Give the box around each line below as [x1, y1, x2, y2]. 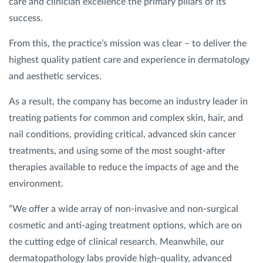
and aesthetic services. [9, 72, 106, 81]
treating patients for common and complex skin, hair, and [9, 113, 243, 123]
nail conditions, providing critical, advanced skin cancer [9, 130, 236, 139]
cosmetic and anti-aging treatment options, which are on [9, 221, 242, 230]
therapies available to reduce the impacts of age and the [9, 163, 238, 172]
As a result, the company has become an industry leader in [9, 97, 248, 106]
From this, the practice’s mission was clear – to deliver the [9, 39, 247, 48]
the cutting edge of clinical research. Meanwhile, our [9, 237, 224, 247]
